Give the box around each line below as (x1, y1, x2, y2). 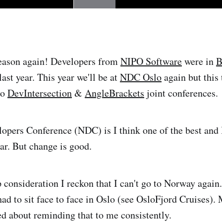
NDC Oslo (120, 70, 162, 84)
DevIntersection (7, 86, 72, 100)
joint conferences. (144, 86, 218, 100)
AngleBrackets (85, 86, 144, 100)
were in (182, 55, 216, 68)
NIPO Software (120, 55, 182, 68)
